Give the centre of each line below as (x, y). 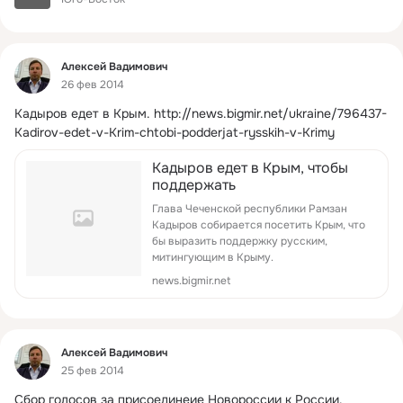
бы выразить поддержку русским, (240, 241)
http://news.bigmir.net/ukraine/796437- (270, 113)
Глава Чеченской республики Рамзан (250, 208)
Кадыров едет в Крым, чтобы (250, 167)
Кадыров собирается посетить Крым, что (259, 224)
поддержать (194, 184)
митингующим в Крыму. (213, 257)
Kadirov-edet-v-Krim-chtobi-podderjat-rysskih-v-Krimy (175, 132)
